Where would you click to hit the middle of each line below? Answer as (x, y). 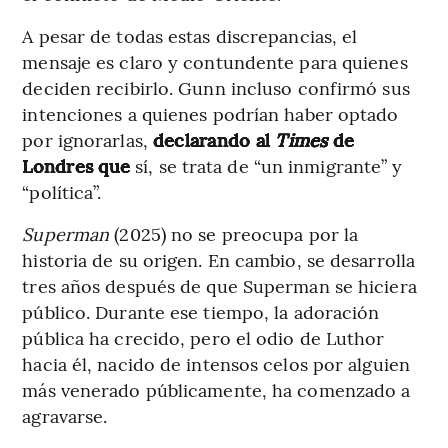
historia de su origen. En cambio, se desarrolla (219, 260)
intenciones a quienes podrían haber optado (210, 114)
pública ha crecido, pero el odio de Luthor (203, 338)
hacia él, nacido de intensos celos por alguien (216, 364)
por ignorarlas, (87, 140)
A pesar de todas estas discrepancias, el (190, 36)
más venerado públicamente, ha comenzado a (216, 390)
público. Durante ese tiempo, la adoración (201, 312)
